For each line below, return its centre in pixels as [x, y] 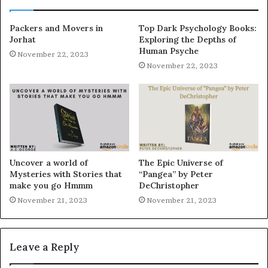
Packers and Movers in [56, 28]
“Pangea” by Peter [176, 174]
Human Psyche [169, 51]
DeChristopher [169, 185]
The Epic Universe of [181, 162]
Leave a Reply [44, 247]
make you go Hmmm [51, 185]
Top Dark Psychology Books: [198, 28]
